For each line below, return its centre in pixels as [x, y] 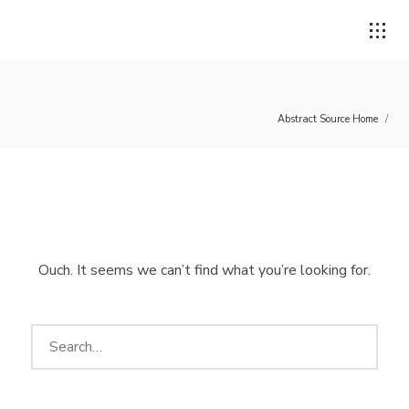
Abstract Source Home [327, 119]
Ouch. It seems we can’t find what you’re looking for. [204, 270]
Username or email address [137, 239]
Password [82, 357]
